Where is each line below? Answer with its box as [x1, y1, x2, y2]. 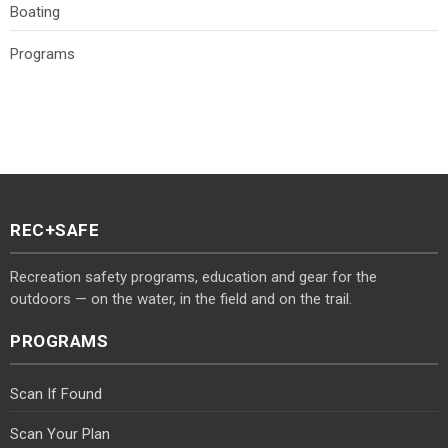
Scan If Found [10, 384, 102, 403]
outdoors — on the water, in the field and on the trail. [10, 289, 352, 308]
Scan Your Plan [10, 424, 110, 443]
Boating [10, 2, 60, 21]
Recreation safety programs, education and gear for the [10, 267, 377, 286]
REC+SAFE [10, 219, 99, 240]
